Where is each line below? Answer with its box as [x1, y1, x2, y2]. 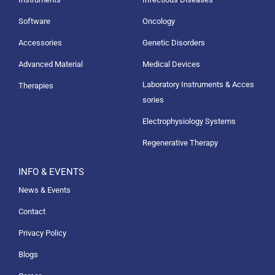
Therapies [18, 80, 53, 90]
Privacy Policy [18, 228, 66, 238]
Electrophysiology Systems [142, 116, 236, 126]
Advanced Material [18, 59, 83, 69]
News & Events [18, 185, 71, 195]
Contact [18, 206, 45, 216]
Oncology [142, 16, 175, 26]
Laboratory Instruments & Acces [142, 79, 254, 89]
